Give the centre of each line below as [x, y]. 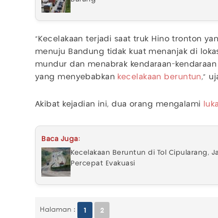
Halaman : [58, 209]
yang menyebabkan [75, 77]
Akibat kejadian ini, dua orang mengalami [119, 105]
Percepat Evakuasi [103, 164]
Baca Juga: [61, 139]
